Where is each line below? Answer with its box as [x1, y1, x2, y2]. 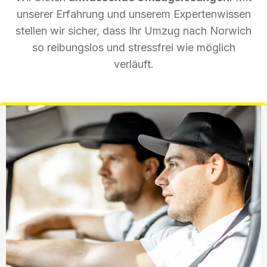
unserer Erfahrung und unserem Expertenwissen [16, 7, 251, 20]
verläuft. [113, 57, 154, 70]
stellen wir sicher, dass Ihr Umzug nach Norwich [15, 24, 252, 37]
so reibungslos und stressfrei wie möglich [32, 41, 235, 54]
